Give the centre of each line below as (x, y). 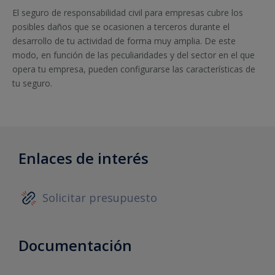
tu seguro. (32, 83)
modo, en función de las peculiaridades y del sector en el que (134, 55)
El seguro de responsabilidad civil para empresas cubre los (128, 13)
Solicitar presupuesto (100, 198)
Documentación (75, 246)
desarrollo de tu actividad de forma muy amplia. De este (124, 41)
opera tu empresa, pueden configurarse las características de (134, 69)
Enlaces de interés (83, 158)
